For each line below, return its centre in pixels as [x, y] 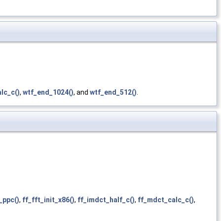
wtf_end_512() [113, 92]
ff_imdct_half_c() [106, 200]
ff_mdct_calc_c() [166, 200]
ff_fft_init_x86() [48, 200]
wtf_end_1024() [48, 92]
